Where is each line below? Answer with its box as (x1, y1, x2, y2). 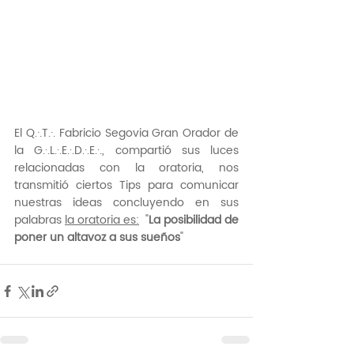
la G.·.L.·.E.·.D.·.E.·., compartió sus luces (14, 141, 239, 160)
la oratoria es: (65, 211, 139, 229)
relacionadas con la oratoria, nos (14, 159, 239, 177)
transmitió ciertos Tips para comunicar (14, 176, 239, 194)
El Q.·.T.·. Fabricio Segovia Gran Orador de (14, 124, 239, 142)
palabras (14, 211, 65, 229)
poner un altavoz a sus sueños (14, 228, 180, 247)
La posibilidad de (149, 211, 239, 229)
